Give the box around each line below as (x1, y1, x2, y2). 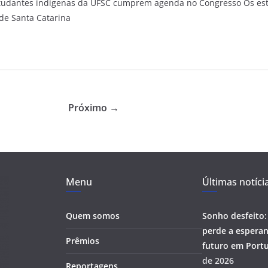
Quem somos (66, 209, 120, 221)
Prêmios (66, 234, 99, 246)
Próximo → (68, 100, 119, 114)
